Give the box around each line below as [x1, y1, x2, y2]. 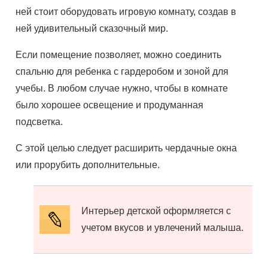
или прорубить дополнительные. [16, 160, 163, 170]
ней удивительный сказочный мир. [16, 23, 169, 33]
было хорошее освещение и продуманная [16, 100, 204, 110]
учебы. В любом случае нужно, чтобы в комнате [16, 83, 229, 93]
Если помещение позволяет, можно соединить [16, 50, 222, 60]
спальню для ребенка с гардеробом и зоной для [16, 66, 229, 77]
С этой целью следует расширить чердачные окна [16, 143, 237, 153]
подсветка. [16, 117, 63, 127]
